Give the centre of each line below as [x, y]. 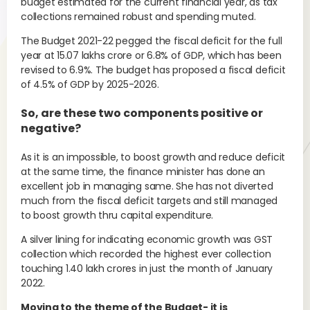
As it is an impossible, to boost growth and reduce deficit [153, 157]
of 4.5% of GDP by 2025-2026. [90, 84]
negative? [51, 128]
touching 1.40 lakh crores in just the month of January [147, 268]
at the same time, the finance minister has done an [143, 172]
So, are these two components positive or [142, 113]
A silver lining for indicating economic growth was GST [147, 239]
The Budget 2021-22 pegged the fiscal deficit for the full [152, 41]
